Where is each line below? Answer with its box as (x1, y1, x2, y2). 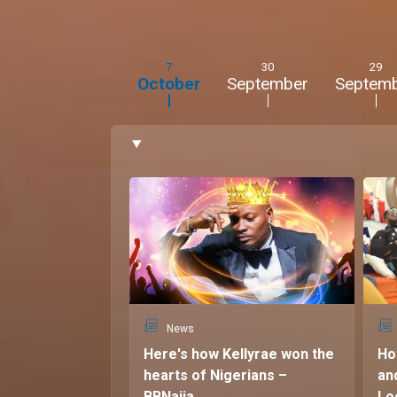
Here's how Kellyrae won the (144, 346, 334, 363)
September (227, 74, 308, 95)
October (137, 74, 200, 95)
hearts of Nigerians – (144, 367, 287, 385)
